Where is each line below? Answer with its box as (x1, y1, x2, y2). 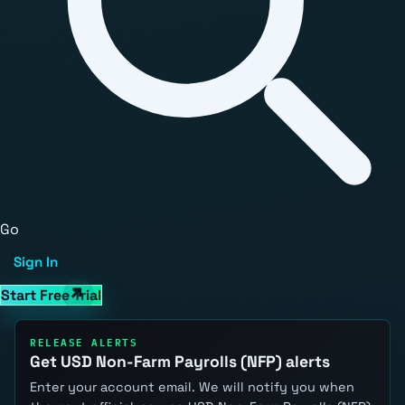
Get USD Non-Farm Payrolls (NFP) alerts (30, 352, 330, 372)
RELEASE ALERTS (30, 332, 138, 350)
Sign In (14, 253, 59, 271)
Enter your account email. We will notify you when (30, 378, 354, 395)
